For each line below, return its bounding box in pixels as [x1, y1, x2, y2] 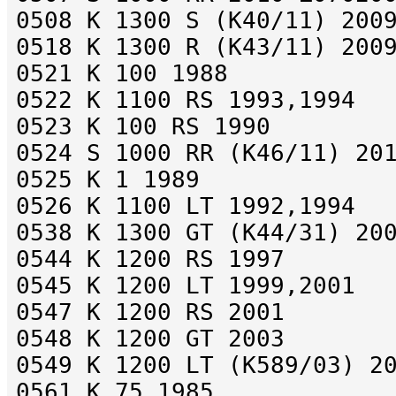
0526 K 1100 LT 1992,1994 [16, 193, 355, 220]
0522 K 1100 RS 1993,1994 [16, 87, 355, 114]
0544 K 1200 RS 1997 [16, 246, 285, 273]
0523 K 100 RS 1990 [16, 113, 270, 141]
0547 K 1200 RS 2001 [16, 299, 285, 326]
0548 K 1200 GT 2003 [16, 325, 285, 353]
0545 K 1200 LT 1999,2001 [16, 272, 355, 300]
